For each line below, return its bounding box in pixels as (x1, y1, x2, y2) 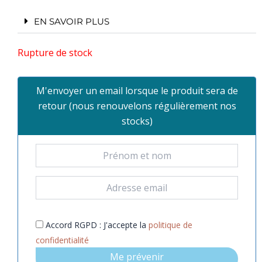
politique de (149, 219, 192, 230)
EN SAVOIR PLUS (34, 15, 109, 27)
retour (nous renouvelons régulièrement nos (37, 99, 236, 112)
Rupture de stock (18, 46, 92, 59)
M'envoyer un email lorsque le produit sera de (36, 84, 238, 97)
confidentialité (36, 234, 89, 246)
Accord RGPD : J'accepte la (43, 219, 149, 230)
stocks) (121, 114, 153, 127)
